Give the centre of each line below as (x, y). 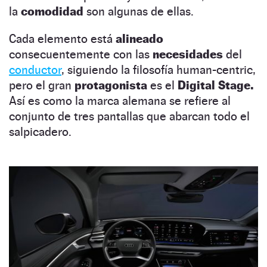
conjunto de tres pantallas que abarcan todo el (129, 116)
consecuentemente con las (81, 54)
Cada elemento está (62, 38)
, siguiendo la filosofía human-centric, (159, 69)
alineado (139, 38)
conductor (35, 69)
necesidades (189, 54)
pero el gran (42, 85)
